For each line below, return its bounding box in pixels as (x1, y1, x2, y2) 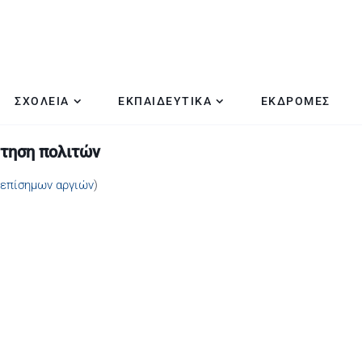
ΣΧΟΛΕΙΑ (15, 95, 69, 107)
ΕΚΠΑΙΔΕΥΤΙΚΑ (118, 95, 212, 107)
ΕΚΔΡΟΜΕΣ (260, 95, 330, 107)
